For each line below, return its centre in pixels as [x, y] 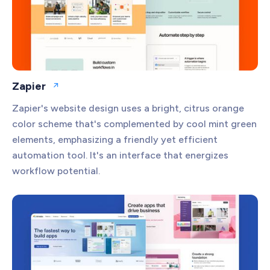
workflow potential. [56, 171]
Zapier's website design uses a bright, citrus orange [128, 108]
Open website [82, 90]
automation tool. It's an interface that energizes [120, 155]
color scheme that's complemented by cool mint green [134, 124]
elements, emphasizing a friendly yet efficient [115, 139]
